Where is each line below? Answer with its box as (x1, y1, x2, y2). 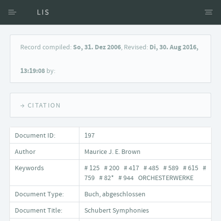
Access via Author (23, 32, 74, 41)
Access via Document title (23, 56, 98, 65)
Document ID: (15, 131, 55, 140)
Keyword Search (23, 80, 71, 89)
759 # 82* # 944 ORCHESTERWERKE (84, 173, 198, 182)
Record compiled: (20, 42, 73, 51)
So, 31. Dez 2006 (73, 42, 121, 51)
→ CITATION (20, 101, 61, 110)
